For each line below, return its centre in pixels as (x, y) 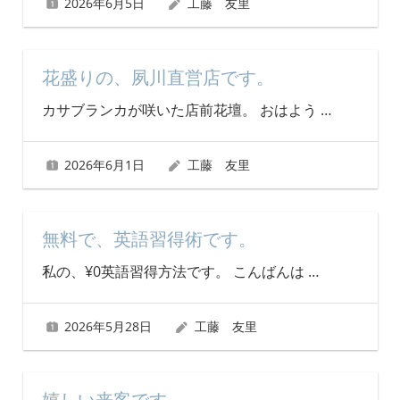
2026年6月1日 (105, 165)
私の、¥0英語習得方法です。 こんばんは (175, 271)
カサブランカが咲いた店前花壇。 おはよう (181, 109)
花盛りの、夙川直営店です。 (158, 77)
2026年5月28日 (108, 326)
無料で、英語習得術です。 (149, 239)
